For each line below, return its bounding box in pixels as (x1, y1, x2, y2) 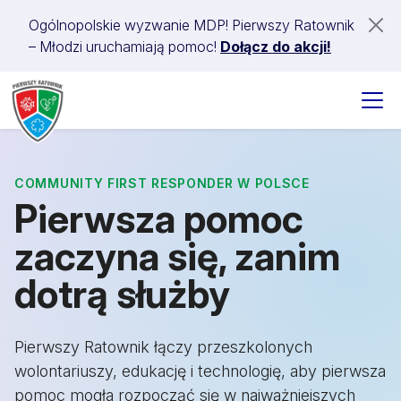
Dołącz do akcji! (220, 38, 331, 55)
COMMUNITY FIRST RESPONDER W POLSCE (14, 175, 310, 191)
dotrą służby (14, 271, 230, 317)
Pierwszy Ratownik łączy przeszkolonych (14, 337, 312, 356)
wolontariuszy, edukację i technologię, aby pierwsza (14, 362, 386, 380)
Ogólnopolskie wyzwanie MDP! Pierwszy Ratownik (29, 16, 354, 34)
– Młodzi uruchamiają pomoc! (29, 38, 220, 55)
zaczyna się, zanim (14, 234, 340, 279)
